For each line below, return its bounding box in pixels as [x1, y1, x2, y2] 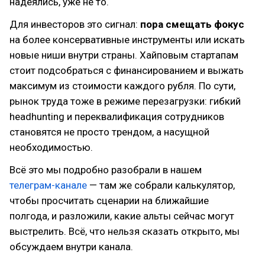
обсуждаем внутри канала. [9, 241, 133, 253]
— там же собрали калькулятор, [87, 179, 235, 191]
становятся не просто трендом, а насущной [9, 126, 209, 138]
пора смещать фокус [140, 18, 244, 30]
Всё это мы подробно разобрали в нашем [9, 164, 202, 176]
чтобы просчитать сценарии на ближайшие [9, 195, 209, 206]
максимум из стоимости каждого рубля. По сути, [9, 80, 235, 92]
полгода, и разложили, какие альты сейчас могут [9, 210, 234, 222]
